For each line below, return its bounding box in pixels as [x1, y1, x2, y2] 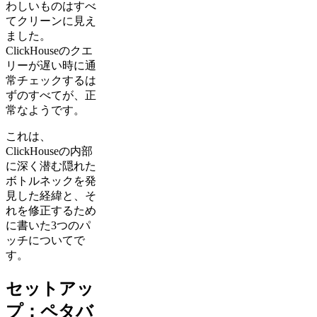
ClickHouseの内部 [6, 145, 93, 157]
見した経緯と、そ [6, 190, 96, 202]
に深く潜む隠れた [6, 160, 96, 172]
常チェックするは [6, 74, 96, 86]
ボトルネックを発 [6, 175, 96, 187]
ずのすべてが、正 [6, 89, 96, 101]
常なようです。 [6, 104, 85, 116]
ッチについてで [6, 234, 85, 246]
